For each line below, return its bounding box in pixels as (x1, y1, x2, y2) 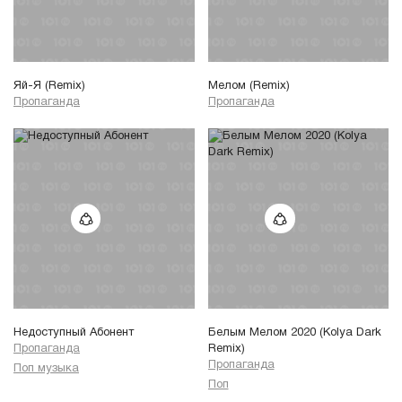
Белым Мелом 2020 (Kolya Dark (207, 328, 381, 339)
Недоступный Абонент (13, 328, 134, 339)
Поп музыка (13, 363, 79, 374)
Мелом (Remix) (207, 80, 290, 92)
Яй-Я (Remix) (13, 80, 85, 92)
